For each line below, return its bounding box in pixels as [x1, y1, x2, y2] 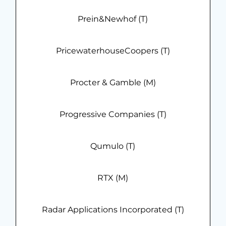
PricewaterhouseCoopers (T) [55, 46, 170, 56]
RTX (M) [97, 173, 129, 183]
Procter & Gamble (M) [70, 78, 156, 88]
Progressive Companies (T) [59, 109, 166, 120]
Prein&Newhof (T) [78, 14, 148, 24]
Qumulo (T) [90, 141, 136, 151]
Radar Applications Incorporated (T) [41, 205, 184, 215]
